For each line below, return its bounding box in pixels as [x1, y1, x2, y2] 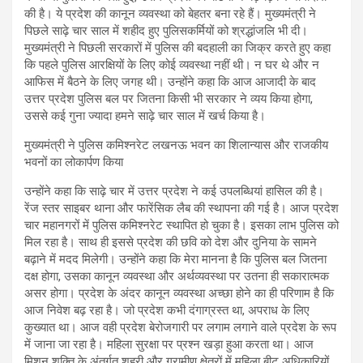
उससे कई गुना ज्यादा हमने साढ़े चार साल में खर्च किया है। [24, 109, 266, 123]
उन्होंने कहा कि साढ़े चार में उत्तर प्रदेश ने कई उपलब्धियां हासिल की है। [24, 184, 324, 199]
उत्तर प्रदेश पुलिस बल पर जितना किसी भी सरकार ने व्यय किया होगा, [24, 92, 313, 106]
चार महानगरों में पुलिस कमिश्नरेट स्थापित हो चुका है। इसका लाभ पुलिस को [24, 218, 339, 233]
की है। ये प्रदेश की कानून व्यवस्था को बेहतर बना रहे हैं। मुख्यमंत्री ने [24, 6, 316, 21]
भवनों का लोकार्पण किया [24, 155, 123, 169]
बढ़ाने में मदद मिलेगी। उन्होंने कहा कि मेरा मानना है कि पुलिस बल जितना [24, 252, 327, 267]
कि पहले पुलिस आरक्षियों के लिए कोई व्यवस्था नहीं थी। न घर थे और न [24, 58, 319, 72]
